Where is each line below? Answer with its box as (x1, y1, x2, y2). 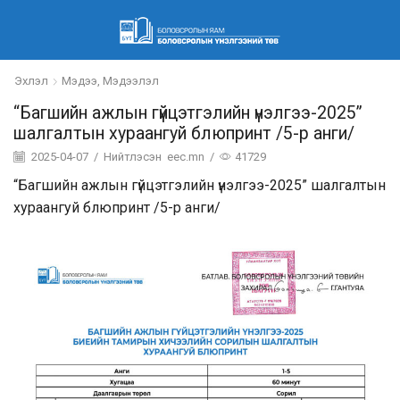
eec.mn (167, 149, 204, 163)
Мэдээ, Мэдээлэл (62, 74, 159, 87)
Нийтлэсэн (104, 149, 162, 163)
